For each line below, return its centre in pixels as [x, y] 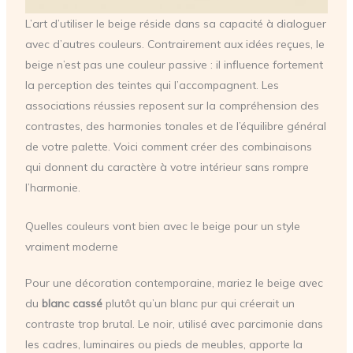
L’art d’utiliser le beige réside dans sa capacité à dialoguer [175, 24]
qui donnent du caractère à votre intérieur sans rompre [167, 167]
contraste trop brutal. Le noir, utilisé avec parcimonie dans [174, 323]
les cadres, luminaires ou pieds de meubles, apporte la [163, 344]
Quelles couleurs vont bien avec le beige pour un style [162, 226]
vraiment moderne [71, 246]
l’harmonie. [52, 188]
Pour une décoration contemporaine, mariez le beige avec [174, 282]
